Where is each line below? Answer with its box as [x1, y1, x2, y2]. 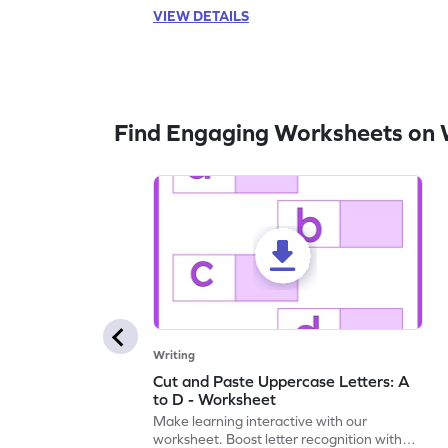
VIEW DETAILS [153, 8, 250, 25]
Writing [153, 348, 196, 363]
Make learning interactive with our [153, 413, 368, 430]
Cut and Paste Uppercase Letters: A [153, 372, 411, 391]
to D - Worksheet [153, 390, 277, 409]
